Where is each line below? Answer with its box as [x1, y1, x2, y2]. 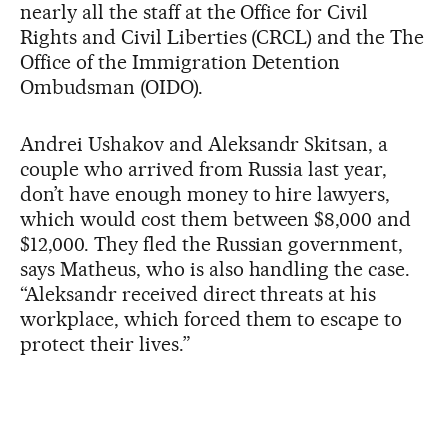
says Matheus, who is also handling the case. [20, 256, 411, 281]
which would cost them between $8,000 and [20, 206, 412, 231]
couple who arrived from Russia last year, [20, 156, 388, 181]
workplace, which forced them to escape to [20, 306, 403, 331]
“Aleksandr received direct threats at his [20, 281, 377, 306]
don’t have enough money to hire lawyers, [20, 181, 391, 206]
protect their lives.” [20, 331, 191, 356]
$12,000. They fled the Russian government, [20, 231, 404, 256]
